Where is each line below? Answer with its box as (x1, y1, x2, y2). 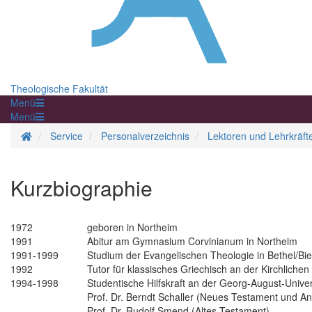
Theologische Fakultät (10, 81, 108, 96)
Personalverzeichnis (101, 129, 189, 143)
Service (50, 129, 83, 143)
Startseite (31, 128, 73, 143)
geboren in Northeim (87, 220, 178, 235)
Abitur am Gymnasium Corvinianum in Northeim (87, 234, 297, 249)
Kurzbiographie (10, 173, 153, 203)
